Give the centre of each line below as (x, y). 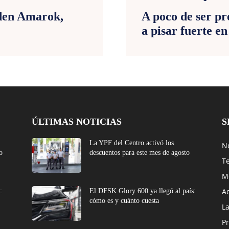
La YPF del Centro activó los (132, 143)
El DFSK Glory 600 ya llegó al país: (143, 191)
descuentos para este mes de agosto (140, 152)
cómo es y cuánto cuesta (124, 200)
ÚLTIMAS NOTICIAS (77, 121)
